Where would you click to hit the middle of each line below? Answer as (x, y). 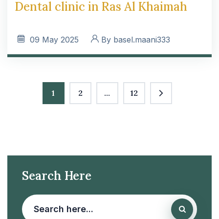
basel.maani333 (142, 39)
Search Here (57, 175)
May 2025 (60, 39)
